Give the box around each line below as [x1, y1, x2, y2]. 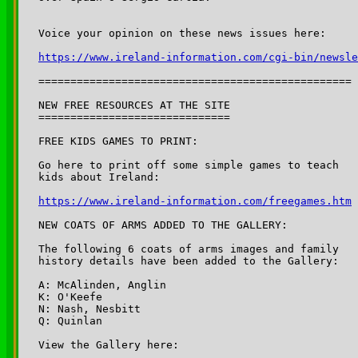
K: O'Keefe [38, 290, 102, 303]
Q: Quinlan [38, 314, 102, 327]
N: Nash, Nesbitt [38, 302, 141, 315]
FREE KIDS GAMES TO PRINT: [38, 134, 198, 147]
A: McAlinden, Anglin [38, 278, 166, 291]
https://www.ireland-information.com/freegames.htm [38, 194, 352, 207]
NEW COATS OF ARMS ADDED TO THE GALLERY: [38, 218, 288, 231]
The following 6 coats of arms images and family [38, 242, 339, 255]
